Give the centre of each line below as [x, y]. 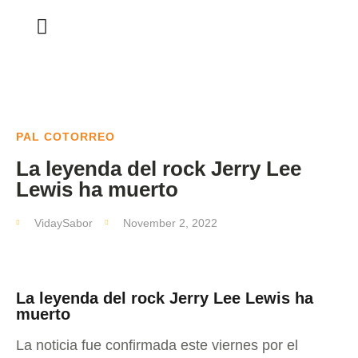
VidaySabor [64, 223]
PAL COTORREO [66, 137]
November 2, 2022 [170, 223]
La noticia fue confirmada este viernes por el [157, 345]
